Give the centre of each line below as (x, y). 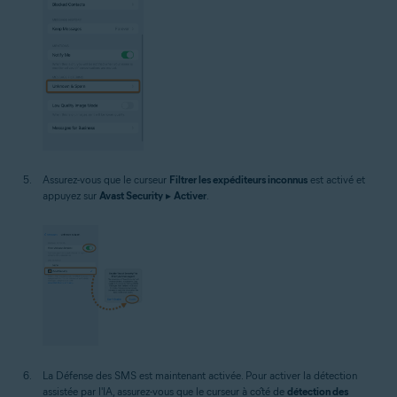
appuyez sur (71, 195)
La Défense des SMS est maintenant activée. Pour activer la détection (200, 375)
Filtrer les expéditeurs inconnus (238, 179)
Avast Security (131, 195)
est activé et (336, 179)
